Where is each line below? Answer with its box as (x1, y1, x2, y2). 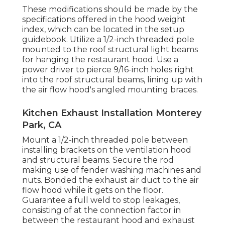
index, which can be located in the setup (22, 25, 184, 35)
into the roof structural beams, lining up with (22, 75, 202, 85)
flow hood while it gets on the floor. (22, 185, 163, 195)
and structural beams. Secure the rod (22, 155, 174, 165)
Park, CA (22, 120, 61, 131)
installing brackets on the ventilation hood (22, 145, 191, 155)
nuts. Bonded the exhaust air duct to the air (22, 175, 199, 185)
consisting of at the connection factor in (22, 205, 181, 215)
